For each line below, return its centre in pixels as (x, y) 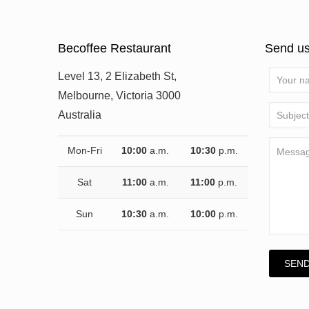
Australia (80, 115)
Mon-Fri (84, 150)
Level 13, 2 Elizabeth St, (117, 76)
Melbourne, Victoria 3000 (119, 96)
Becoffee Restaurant (114, 48)
